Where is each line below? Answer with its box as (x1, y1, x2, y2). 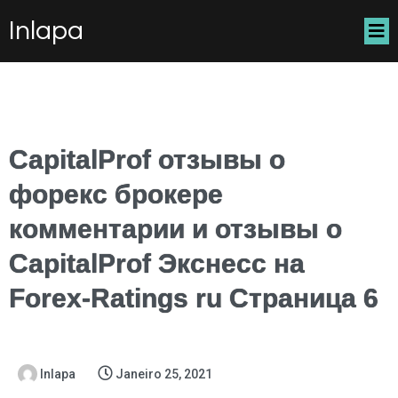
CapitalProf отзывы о (9, 145, 285, 174)
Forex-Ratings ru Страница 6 (9, 283, 378, 313)
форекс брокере (9, 179, 223, 209)
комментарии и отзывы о (9, 214, 342, 243)
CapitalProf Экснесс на (9, 249, 305, 278)
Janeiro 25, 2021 (115, 367, 212, 381)
